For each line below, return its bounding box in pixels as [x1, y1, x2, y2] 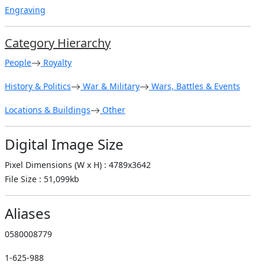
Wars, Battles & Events [149, 80, 240, 92]
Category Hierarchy [5, 34, 111, 51]
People [5, 56, 31, 68]
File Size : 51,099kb [5, 173, 79, 185]
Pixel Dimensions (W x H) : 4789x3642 [5, 159, 151, 170]
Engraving [5, 4, 46, 15]
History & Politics [5, 80, 71, 92]
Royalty [41, 56, 72, 68]
